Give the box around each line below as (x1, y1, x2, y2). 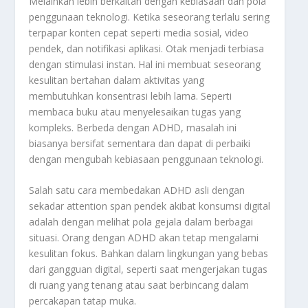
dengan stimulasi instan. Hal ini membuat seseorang (29, 57, 261, 71)
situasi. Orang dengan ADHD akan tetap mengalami (29, 230, 259, 244)
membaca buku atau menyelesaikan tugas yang (29, 104, 241, 118)
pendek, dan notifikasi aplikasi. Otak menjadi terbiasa (29, 41, 265, 55)
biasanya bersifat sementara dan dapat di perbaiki (29, 136, 251, 150)
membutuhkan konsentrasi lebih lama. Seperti (29, 89, 232, 102)
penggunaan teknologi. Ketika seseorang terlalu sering (29, 10, 270, 23)
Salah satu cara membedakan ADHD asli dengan (29, 183, 245, 197)
